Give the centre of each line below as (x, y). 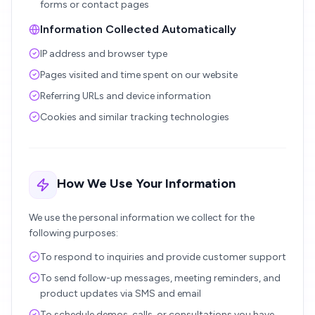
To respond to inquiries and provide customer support (163, 257)
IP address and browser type (104, 54)
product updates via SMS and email (121, 294)
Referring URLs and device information (126, 96)
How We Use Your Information (146, 184)
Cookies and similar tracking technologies (135, 117)
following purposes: (73, 233)
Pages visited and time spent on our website (139, 75)
